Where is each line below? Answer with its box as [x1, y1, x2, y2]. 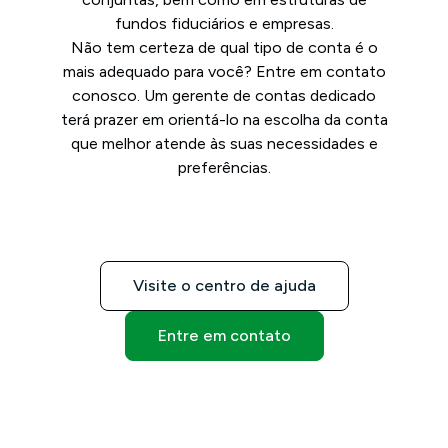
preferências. [177, 158, 271, 177]
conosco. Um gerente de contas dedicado [72, 86, 376, 105]
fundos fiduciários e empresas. [114, 14, 334, 33]
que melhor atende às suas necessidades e [70, 134, 378, 153]
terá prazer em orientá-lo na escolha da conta [60, 110, 388, 129]
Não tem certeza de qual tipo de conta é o [70, 38, 378, 57]
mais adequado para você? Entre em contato [62, 62, 386, 81]
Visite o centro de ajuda [132, 276, 316, 295]
